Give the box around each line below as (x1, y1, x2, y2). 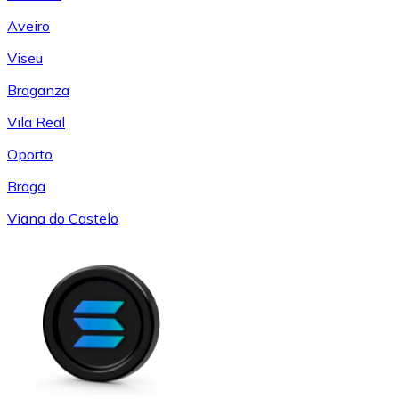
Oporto (7, 145, 53, 164)
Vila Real (7, 113, 65, 132)
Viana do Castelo (7, 209, 118, 228)
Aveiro (7, 17, 50, 36)
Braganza (7, 81, 69, 100)
